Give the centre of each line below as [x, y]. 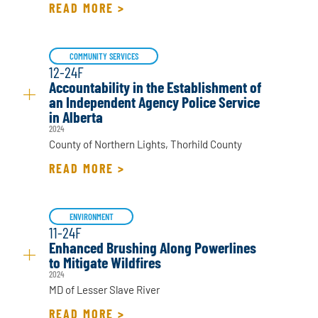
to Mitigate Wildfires [105, 262]
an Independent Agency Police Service [155, 102]
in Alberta [76, 117]
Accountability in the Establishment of [155, 87]
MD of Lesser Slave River [105, 290]
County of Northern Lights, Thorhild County [146, 144]
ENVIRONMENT [91, 217]
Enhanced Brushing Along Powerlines [153, 247]
